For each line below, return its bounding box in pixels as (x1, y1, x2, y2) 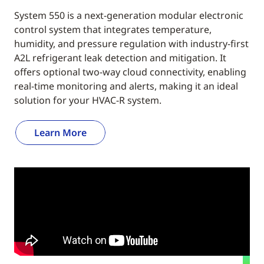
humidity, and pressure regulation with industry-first (14, 37, 249, 50)
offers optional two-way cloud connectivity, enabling (14, 65, 246, 78)
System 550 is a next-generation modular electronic (14, 9, 243, 22)
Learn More (34, 126, 87, 139)
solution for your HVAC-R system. (14, 94, 161, 107)
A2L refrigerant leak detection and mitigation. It (14, 51, 226, 64)
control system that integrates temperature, (14, 23, 212, 36)
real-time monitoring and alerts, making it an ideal (14, 80, 238, 93)
